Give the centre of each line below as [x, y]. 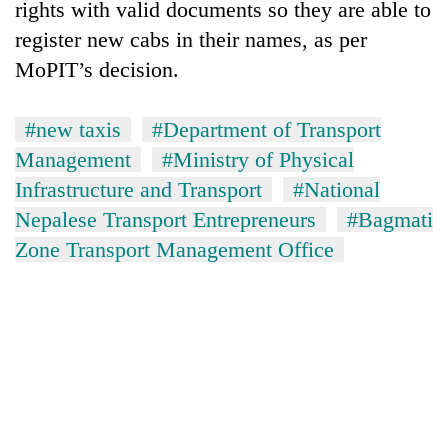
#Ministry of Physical [258, 159]
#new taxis [73, 129]
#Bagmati [390, 219]
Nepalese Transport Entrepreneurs [165, 219]
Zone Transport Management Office [174, 249]
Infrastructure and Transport [138, 189]
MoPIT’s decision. [97, 69]
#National [336, 189]
